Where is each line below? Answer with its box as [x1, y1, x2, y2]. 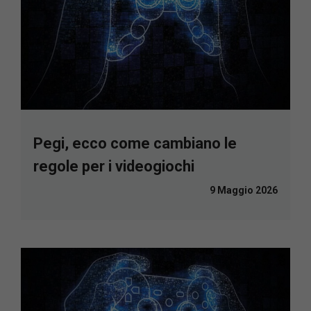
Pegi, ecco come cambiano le [33, 135, 237, 153]
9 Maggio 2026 [210, 185, 278, 196]
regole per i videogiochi [33, 158, 194, 176]
